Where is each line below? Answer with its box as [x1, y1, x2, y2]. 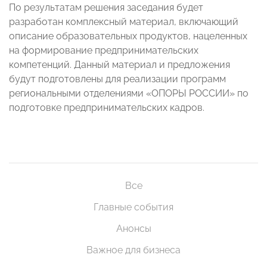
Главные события [94, 201, 173, 213]
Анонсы [116, 223, 151, 235]
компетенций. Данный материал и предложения [9, 59, 230, 71]
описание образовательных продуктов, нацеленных [9, 30, 247, 42]
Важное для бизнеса [86, 244, 181, 256]
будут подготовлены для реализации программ [9, 73, 226, 85]
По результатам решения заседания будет [9, 2, 203, 14]
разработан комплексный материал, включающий [9, 16, 238, 28]
